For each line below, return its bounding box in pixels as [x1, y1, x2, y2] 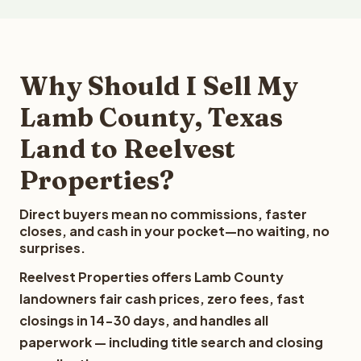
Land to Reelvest [19, 133, 235, 164]
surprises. [19, 239, 85, 256]
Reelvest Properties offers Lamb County [19, 268, 284, 285]
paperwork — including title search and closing [19, 334, 323, 351]
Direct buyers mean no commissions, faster [19, 205, 307, 222]
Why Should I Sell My [19, 70, 298, 102]
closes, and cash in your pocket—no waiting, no [19, 222, 330, 239]
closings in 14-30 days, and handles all [19, 312, 268, 329]
